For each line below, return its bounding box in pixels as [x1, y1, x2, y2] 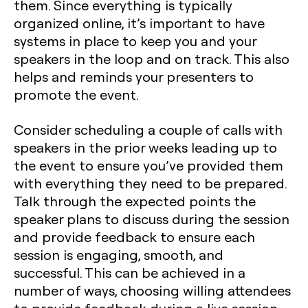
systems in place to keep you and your [14, 32, 256, 49]
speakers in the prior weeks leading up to [14, 138, 277, 156]
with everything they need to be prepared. [14, 174, 287, 192]
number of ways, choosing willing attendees [14, 281, 291, 299]
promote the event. [14, 85, 139, 103]
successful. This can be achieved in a [14, 263, 245, 281]
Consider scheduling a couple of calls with [14, 120, 283, 138]
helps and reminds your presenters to [14, 67, 254, 85]
